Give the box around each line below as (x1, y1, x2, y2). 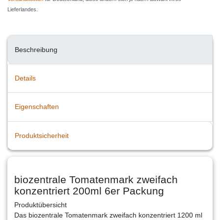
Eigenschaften (15, 103, 59, 111)
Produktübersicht (14, 200, 67, 209)
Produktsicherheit (15, 131, 69, 139)
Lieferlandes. (7, 6, 38, 13)
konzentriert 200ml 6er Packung (14, 185, 164, 196)
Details (15, 74, 36, 82)
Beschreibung (15, 45, 57, 54)
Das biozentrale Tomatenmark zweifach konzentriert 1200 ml (14, 211, 202, 219)
